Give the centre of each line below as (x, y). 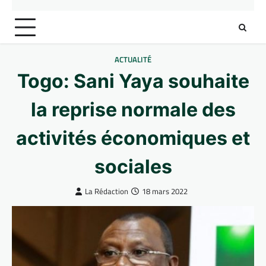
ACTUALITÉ (133, 60)
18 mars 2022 (165, 191)
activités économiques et (133, 138)
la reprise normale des (133, 110)
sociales (133, 167)
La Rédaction (107, 191)
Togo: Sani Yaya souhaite (133, 81)
